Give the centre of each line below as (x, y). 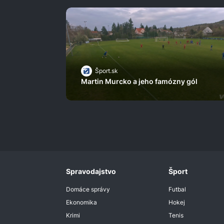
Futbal (177, 189)
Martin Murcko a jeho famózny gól (139, 81)
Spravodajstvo (91, 171)
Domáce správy (88, 189)
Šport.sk (106, 71)
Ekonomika (81, 202)
